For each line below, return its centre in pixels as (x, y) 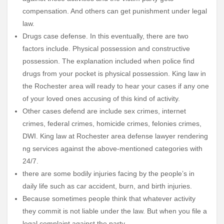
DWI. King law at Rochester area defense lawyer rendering (115, 136)
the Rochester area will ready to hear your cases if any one (116, 86)
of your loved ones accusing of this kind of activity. (101, 98)
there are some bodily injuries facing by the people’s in (108, 173)
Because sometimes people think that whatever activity (109, 198)
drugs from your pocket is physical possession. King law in (114, 73)
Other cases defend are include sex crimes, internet (104, 111)
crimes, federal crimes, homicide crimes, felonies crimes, (112, 123)
